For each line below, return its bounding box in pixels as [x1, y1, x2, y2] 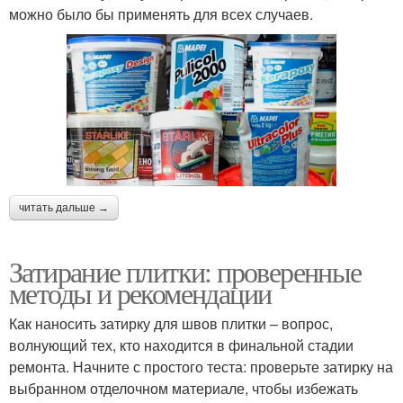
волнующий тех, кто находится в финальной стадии [9, 334, 354, 355]
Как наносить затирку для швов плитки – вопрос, [9, 312, 333, 334]
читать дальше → [19, 201, 109, 214]
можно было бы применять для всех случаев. [9, 4, 313, 25]
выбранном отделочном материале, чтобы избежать [9, 377, 358, 399]
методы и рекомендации [9, 273, 272, 312]
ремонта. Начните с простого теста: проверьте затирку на [9, 355, 393, 377]
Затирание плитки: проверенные [9, 251, 362, 291]
